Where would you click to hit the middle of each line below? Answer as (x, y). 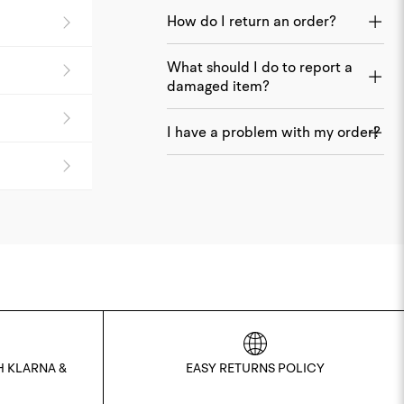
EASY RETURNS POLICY (255, 368)
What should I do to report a (260, 66)
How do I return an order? (252, 20)
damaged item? (218, 85)
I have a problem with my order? (274, 131)
